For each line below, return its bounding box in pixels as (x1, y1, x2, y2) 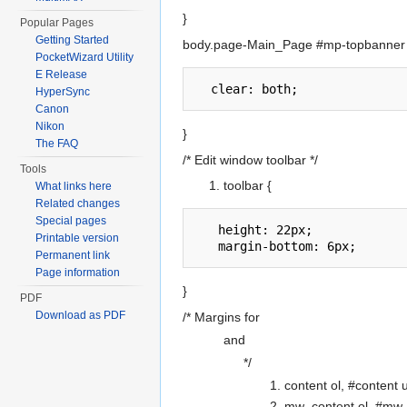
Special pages (35, 214, 107, 227)
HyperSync (35, 85, 91, 98)
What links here (35, 180, 113, 193)
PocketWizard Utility (35, 51, 134, 64)
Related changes (35, 197, 121, 210)
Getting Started (35, 34, 110, 46)
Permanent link (35, 249, 111, 262)
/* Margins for (183, 309, 260, 324)
